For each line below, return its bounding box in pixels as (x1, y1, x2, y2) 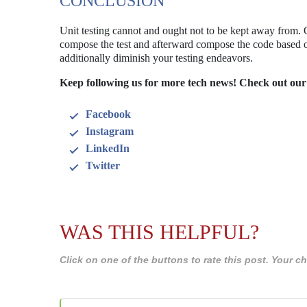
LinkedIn (86, 143, 130, 154)
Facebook (86, 108, 131, 120)
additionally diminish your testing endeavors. (60, 52, 253, 64)
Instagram (86, 125, 134, 137)
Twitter (86, 160, 120, 171)
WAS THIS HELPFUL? (60, 221, 259, 243)
